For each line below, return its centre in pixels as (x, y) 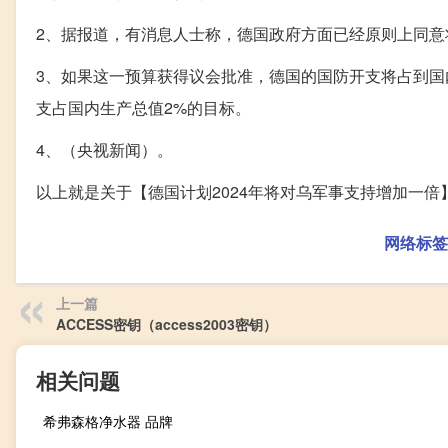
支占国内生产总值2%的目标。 (143, 108)
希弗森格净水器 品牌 (108, 421)
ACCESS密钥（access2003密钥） (166, 324)
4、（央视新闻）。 (104, 150)
